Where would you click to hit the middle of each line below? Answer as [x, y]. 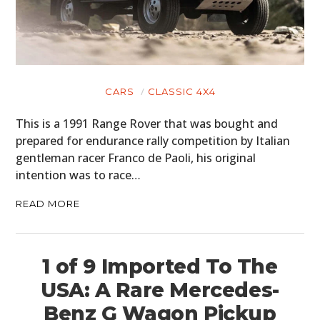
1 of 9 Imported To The [160, 266]
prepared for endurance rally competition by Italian [153, 140]
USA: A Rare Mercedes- [160, 290]
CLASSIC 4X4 [181, 91]
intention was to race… [79, 175]
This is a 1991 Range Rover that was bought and [147, 123]
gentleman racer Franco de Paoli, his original [136, 157]
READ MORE [48, 203]
